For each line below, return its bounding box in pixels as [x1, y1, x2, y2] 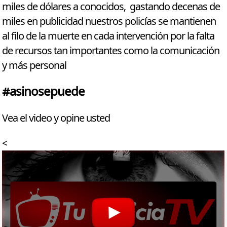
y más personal [2, 58, 67, 73]
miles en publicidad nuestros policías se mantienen [2, 14, 216, 29]
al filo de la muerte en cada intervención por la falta [2, 28, 215, 44]
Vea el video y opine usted [2, 110, 112, 126]
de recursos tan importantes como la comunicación [2, 43, 220, 58]
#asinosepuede [2, 83, 85, 101]
